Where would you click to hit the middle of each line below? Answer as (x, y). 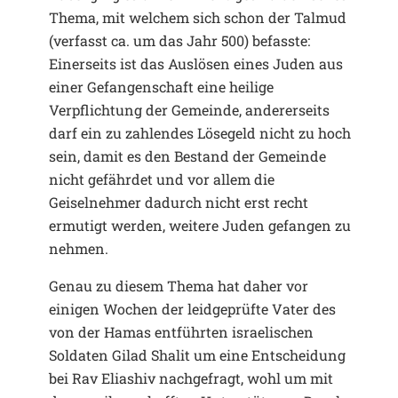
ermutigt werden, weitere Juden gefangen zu (200, 225)
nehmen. (79, 248)
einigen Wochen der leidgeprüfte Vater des (192, 308)
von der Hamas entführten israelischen (181, 331)
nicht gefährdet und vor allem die (162, 179)
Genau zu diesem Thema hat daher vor (179, 285)
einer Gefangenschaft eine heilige (161, 86)
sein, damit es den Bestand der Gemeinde (187, 155)
